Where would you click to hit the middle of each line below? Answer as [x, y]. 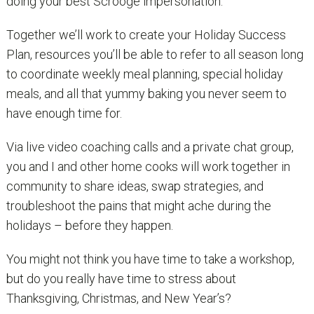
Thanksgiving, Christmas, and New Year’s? [118, 299]
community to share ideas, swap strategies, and [135, 186]
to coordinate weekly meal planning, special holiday [144, 74]
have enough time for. [64, 114]
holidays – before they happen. [89, 226]
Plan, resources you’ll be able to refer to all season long [155, 55]
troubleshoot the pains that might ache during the [138, 206]
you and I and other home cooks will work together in [148, 167]
